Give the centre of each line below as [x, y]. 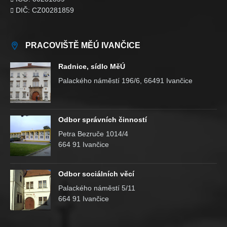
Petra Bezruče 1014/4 [93, 134]
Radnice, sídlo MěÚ [92, 66]
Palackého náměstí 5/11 [97, 188]
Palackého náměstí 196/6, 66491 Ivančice [125, 81]
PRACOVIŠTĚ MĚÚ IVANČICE [83, 45]
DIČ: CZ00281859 [44, 10]
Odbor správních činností [103, 120]
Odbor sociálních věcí [96, 174]
